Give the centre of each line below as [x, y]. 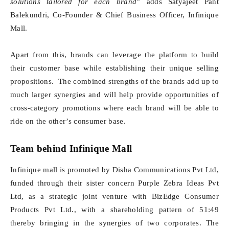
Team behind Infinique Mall [71, 148]
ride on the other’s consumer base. [68, 121]
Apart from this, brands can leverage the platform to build [114, 55]
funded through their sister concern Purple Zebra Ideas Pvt [114, 183]
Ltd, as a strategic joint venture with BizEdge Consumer [114, 196]
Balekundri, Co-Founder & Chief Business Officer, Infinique [114, 15]
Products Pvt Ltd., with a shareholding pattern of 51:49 [114, 210]
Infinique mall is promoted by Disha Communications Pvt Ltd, [114, 170]
